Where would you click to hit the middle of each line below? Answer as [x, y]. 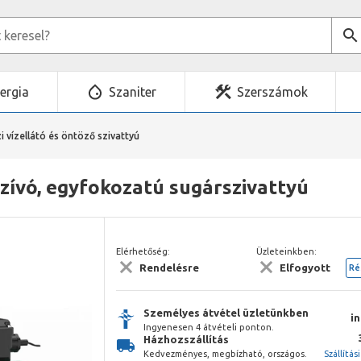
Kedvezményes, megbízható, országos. [225, 353]
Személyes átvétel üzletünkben [226, 312]
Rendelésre [169, 267]
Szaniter [133, 92]
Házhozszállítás [186, 339]
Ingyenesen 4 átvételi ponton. [209, 327]
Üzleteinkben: [287, 251]
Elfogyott [305, 267]
